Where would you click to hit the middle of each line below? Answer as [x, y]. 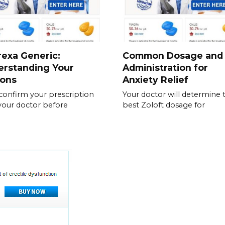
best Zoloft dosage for [164, 105]
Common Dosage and [173, 55]
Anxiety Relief [155, 79]
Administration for [165, 67]
